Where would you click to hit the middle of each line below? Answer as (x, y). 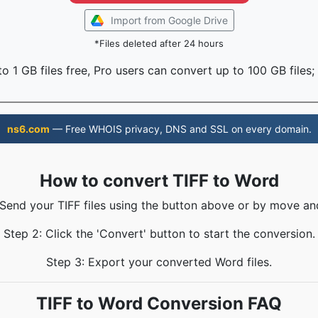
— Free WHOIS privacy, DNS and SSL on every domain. (180, 129)
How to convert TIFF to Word (159, 181)
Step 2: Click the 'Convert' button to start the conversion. (159, 234)
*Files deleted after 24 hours (159, 43)
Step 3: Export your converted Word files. (159, 262)
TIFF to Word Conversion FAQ (159, 303)
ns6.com (28, 129)
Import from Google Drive (169, 20)
